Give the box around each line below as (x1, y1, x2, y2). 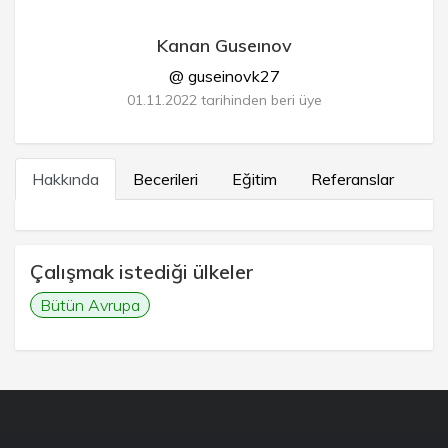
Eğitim (232, 169, 277, 189)
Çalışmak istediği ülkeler (30, 259, 254, 284)
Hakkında (32, 169, 99, 189)
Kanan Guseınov (156, 34, 292, 57)
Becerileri (133, 169, 198, 189)
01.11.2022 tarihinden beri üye (126, 91, 322, 109)
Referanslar (311, 169, 394, 189)
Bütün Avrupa (40, 295, 140, 315)
